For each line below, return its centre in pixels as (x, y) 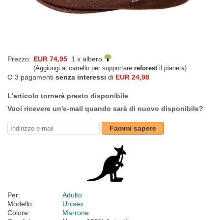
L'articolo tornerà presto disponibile (68, 96)
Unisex (73, 204)
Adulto (72, 195)
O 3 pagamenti (31, 77)
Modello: (21, 204)
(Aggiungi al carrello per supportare (84, 68)
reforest (146, 68)
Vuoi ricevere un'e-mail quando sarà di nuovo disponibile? (105, 109)
